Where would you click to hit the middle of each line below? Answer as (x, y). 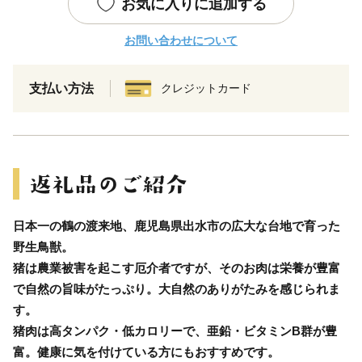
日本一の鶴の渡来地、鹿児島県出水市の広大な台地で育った (177, 225)
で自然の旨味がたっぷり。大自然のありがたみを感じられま (177, 288)
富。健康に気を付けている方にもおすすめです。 (146, 351)
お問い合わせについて (181, 40)
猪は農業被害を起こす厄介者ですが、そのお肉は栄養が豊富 (177, 267)
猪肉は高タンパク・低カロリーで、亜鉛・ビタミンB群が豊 (175, 330)
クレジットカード (206, 88)
